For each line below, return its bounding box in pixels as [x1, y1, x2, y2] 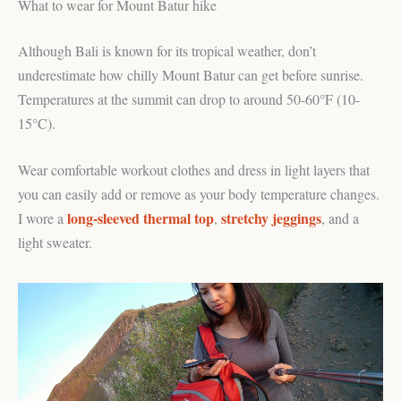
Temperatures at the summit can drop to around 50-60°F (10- [18, 89, 360, 108]
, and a [321, 209, 359, 228]
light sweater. [18, 233, 92, 252]
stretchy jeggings [221, 208, 321, 229]
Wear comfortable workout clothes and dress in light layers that [18, 160, 370, 180]
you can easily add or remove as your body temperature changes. [18, 184, 380, 204]
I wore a [18, 209, 67, 228]
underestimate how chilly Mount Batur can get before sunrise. [18, 64, 363, 84]
